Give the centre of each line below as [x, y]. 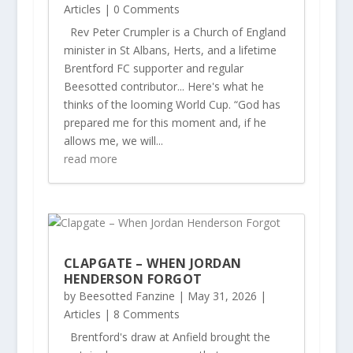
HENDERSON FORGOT [133, 279]
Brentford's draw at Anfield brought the [167, 336]
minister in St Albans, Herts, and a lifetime [170, 50]
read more [90, 159]
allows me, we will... [113, 141]
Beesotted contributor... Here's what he [163, 87]
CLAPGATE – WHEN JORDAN [152, 263]
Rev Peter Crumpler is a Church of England [175, 32]
